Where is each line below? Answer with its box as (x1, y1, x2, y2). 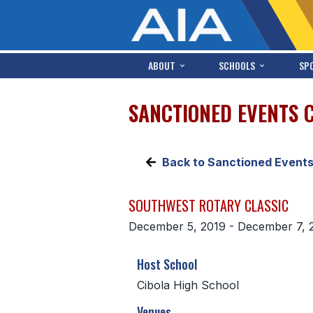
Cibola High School (137, 278, 239, 292)
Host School (137, 255, 197, 273)
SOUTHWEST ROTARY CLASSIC (129, 195, 289, 216)
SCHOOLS (219, 58, 256, 73)
